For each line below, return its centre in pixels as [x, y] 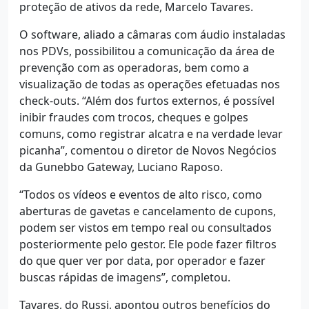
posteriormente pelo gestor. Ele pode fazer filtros [148, 245]
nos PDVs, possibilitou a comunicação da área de [147, 51]
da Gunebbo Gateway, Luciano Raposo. [121, 167]
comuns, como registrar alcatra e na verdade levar [151, 134]
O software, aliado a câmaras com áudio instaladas [152, 35]
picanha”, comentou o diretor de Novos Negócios [148, 151]
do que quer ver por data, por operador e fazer [142, 261]
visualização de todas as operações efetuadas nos [150, 84]
